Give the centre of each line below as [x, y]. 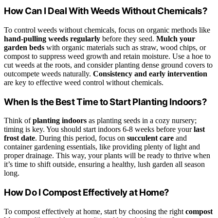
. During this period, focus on [81, 138]
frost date [19, 138]
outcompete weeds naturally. [48, 73]
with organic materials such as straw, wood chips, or [125, 47]
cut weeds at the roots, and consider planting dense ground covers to [108, 65]
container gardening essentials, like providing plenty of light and [102, 147]
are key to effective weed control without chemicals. [84, 82]
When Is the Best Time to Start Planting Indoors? [106, 102]
